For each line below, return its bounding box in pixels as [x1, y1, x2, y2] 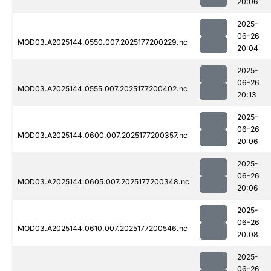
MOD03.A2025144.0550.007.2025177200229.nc [18, 38, 188, 47]
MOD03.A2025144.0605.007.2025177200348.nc [18, 177, 189, 187]
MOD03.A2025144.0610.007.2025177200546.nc [18, 224, 188, 233]
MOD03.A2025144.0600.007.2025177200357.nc [18, 131, 188, 140]
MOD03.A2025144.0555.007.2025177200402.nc [18, 84, 188, 94]
